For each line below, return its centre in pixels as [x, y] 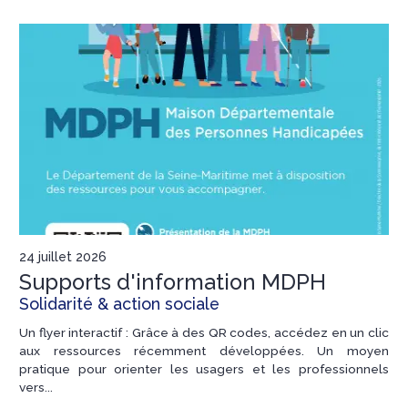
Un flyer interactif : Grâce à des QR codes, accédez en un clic [204, 332]
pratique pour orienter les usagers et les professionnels [204, 368]
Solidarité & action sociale [119, 303]
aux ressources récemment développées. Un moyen [204, 350]
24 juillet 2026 [63, 256]
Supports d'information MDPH [173, 282]
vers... [36, 387]
